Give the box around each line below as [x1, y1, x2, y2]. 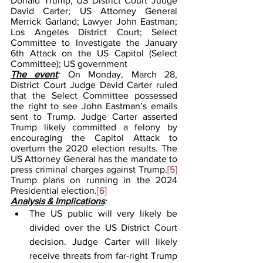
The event [11, 69, 58, 79]
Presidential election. [11, 185, 97, 195]
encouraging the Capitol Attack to [11, 132, 177, 143]
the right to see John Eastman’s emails [11, 100, 177, 111]
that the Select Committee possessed [11, 90, 177, 100]
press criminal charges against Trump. [11, 164, 167, 174]
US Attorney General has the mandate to [11, 153, 177, 164]
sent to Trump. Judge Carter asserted [11, 111, 177, 122]
